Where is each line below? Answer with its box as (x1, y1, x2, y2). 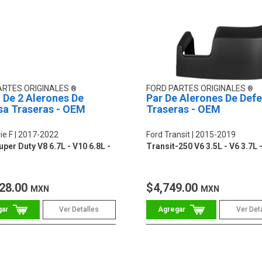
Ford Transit (146, 130, 190, 140)
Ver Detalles (59, 205, 99, 214)
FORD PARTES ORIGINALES (146, 84, 247, 94)
